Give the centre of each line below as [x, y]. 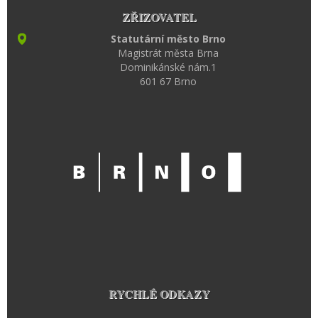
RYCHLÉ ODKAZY [159, 294]
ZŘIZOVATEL [159, 17]
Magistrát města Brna [168, 53]
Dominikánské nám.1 [168, 67]
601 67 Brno [168, 82]
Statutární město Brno [168, 39]
